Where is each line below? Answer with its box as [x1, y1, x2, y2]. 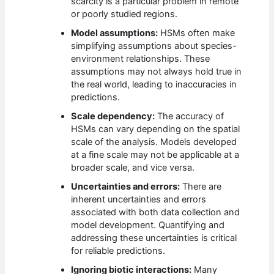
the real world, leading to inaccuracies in [71, 79, 237, 91]
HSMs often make [158, 28, 235, 39]
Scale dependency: [71, 111, 155, 122]
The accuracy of [155, 111, 224, 122]
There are [180, 181, 222, 193]
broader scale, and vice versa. [71, 162, 195, 174]
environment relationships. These [71, 53, 210, 65]
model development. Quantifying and [71, 220, 225, 231]
